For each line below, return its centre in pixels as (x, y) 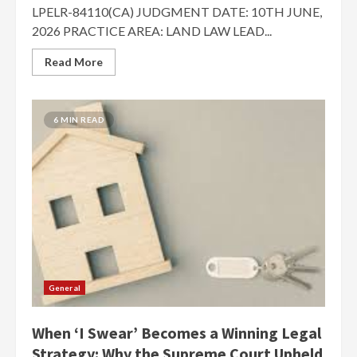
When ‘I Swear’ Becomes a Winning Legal (177, 333)
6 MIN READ (79, 120)
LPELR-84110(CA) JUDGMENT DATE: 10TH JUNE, (177, 12)
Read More (74, 62)
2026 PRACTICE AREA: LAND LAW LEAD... (152, 31)
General (65, 288)
